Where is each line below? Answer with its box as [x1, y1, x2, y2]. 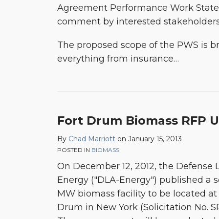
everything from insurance [57, 53, 174, 64]
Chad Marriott [68, 134, 115, 143]
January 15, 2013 [128, 134, 182, 143]
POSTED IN [57, 146, 91, 153]
